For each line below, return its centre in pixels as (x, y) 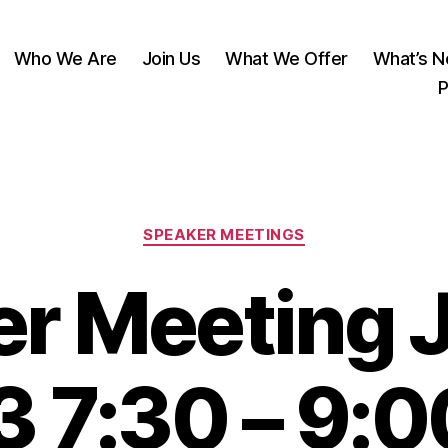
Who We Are (65, 58)
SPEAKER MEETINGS (224, 234)
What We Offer (286, 58)
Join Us (171, 58)
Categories (267, 225)
